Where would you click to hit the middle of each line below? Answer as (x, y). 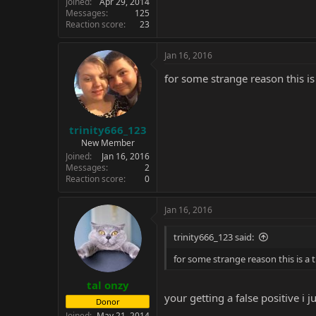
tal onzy (108, 285)
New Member (108, 143)
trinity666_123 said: (214, 237)
